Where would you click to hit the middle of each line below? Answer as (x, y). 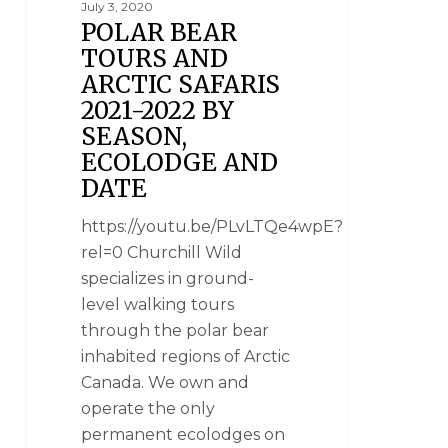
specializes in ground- (168, 278)
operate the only (148, 408)
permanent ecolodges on (183, 434)
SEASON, (134, 136)
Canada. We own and (165, 382)
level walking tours (158, 304)
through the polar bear (175, 330)
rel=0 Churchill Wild (162, 252)
